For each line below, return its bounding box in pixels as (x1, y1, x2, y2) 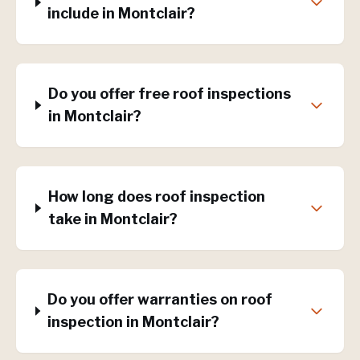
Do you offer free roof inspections (47, 85, 291, 102)
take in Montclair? (47, 211, 178, 227)
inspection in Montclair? (47, 313, 219, 330)
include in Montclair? (47, 5, 196, 22)
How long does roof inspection (47, 188, 265, 205)
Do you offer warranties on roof (47, 291, 272, 308)
